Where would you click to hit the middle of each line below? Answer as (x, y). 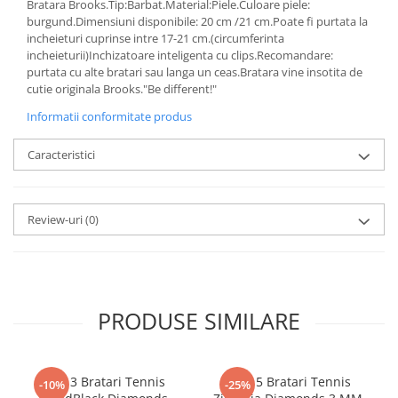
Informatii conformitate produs (109, 117)
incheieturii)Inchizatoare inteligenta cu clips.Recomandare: (180, 56)
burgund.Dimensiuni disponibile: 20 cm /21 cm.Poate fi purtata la (197, 22)
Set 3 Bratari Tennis (106, 382)
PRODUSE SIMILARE (199, 321)
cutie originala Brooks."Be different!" (122, 89)
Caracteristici (61, 155)
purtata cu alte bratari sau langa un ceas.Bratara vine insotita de (195, 72)
